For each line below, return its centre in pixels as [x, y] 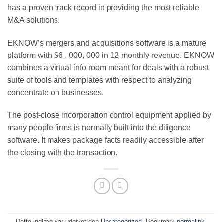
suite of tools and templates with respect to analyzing [100, 80]
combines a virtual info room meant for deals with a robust [108, 67]
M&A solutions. [34, 20]
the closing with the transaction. [62, 152]
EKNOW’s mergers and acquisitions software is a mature [107, 43]
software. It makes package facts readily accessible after [106, 140]
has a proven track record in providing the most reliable [103, 7]
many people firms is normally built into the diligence [99, 127]
